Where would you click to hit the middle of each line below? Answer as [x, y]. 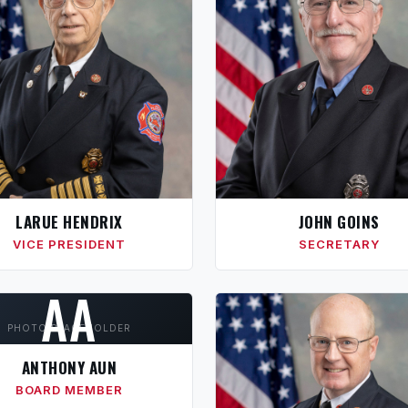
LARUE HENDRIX [69, 222]
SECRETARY [339, 244]
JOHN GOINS [339, 222]
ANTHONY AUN [69, 367]
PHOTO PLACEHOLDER [69, 328]
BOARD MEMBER [69, 390]
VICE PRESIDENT [69, 244]
